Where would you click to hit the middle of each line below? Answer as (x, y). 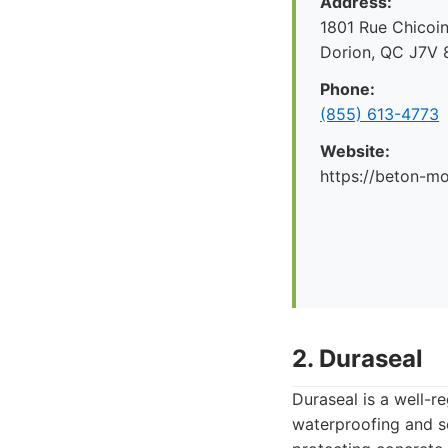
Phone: (347, 89)
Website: (355, 151)
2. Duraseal (357, 358)
